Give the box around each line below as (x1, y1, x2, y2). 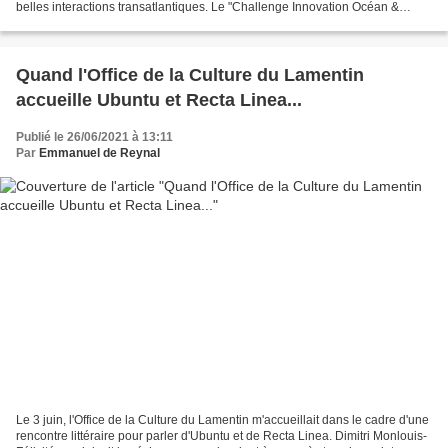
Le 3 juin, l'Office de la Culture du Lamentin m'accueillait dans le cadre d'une (16, 413, 429, 428)
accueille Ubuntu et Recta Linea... (16, 89, 302, 110)
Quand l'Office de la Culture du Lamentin (16, 64, 364, 85)
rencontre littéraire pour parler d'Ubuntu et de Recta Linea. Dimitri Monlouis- (16, 429, 427, 444)
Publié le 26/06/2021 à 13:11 (16, 129, 173, 144)
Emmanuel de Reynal (39, 145, 160, 160)
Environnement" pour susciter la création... (16, 15, 245, 30)
